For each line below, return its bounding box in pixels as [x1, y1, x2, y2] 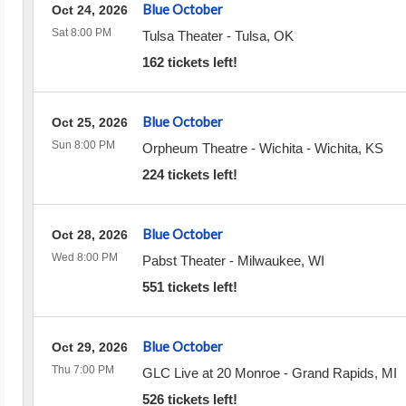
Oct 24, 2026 [51, 3, 128, 17]
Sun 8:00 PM [51, 139, 115, 151]
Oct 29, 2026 [51, 340, 128, 354]
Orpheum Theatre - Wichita [141, 140, 303, 156]
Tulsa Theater [141, 28, 223, 43]
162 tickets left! [141, 54, 237, 70]
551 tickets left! [141, 279, 237, 295]
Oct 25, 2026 [51, 115, 128, 130]
